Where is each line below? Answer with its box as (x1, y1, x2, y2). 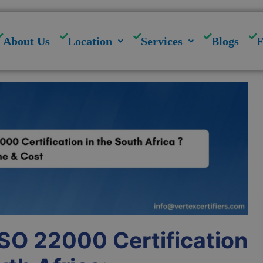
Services (141, 35, 183, 48)
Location (68, 35, 113, 48)
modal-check (131, 1, 185, 12)
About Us (3, 35, 50, 48)
